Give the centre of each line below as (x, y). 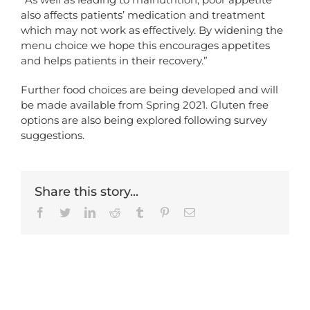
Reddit (134, 212)
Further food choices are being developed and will (149, 90)
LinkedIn (115, 212)
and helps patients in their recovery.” (114, 61)
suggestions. (53, 136)
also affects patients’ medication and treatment (143, 15)
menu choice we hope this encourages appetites (145, 46)
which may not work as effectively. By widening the (152, 30)
